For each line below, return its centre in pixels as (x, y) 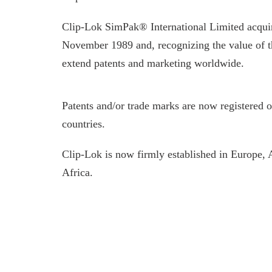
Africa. (77, 172)
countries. (83, 124)
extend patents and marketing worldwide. (153, 63)
